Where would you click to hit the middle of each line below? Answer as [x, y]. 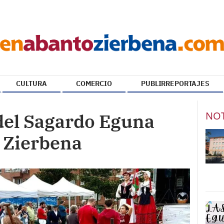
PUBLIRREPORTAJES [175, 83]
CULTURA [31, 83]
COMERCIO [94, 83]
